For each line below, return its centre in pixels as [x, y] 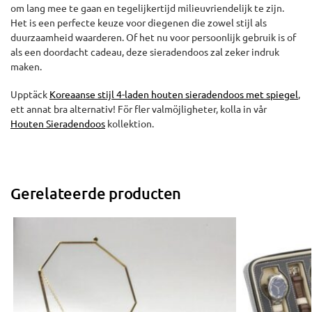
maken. [26, 66]
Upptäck [30, 94]
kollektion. [130, 124]
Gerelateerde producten [96, 193]
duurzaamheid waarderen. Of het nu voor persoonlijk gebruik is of [153, 37]
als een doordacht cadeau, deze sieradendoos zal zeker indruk [145, 51]
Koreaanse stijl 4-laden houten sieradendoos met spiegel [174, 94]
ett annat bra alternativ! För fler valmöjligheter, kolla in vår [139, 109]
